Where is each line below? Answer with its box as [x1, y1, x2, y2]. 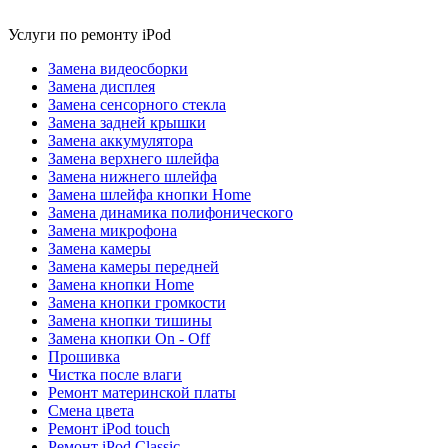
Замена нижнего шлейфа [48, 168, 217, 186]
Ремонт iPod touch [48, 420, 170, 438]
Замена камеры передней [48, 258, 219, 276]
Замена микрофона [48, 222, 177, 240]
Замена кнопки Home [48, 276, 194, 294]
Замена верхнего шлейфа [48, 150, 219, 168]
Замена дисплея [48, 78, 155, 96]
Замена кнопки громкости [48, 294, 226, 312]
